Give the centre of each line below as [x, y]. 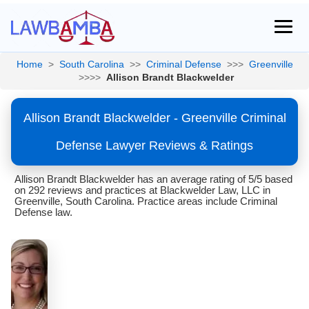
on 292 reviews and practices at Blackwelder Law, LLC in [142, 190]
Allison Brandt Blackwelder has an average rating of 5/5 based [153, 179]
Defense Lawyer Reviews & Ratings [154, 146]
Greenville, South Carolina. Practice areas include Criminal [146, 201]
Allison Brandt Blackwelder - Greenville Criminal [154, 118]
